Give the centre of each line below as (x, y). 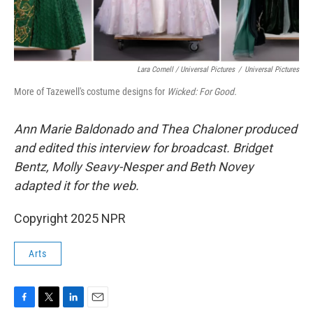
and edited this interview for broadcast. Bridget (143, 148)
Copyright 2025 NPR (70, 218)
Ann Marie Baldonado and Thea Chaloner (128, 129)
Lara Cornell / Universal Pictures (186, 70)
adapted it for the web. (77, 185)
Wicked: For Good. (202, 92)
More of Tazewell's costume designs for (90, 92)
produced (271, 129)
